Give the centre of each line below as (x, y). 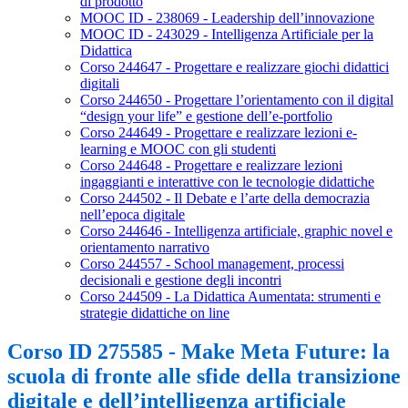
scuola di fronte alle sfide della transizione (204, 377)
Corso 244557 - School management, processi (212, 264)
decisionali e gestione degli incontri (181, 280)
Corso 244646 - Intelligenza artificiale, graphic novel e (236, 231)
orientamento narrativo (145, 248)
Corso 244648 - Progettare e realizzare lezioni (211, 166)
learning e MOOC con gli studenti (178, 149)
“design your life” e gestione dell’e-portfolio (206, 117)
